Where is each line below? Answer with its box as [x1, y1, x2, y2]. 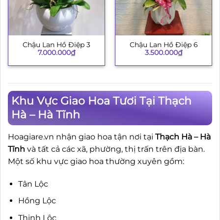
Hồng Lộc [18, 196, 56, 206]
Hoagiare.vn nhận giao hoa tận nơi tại [8, 132, 155, 142]
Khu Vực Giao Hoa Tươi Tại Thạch [11, 94, 192, 108]
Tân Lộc [18, 179, 48, 189]
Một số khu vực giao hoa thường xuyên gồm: [8, 157, 184, 166]
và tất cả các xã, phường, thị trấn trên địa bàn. [25, 144, 205, 154]
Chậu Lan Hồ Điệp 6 [129, 41, 198, 49]
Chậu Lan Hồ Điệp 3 [23, 41, 90, 49]
